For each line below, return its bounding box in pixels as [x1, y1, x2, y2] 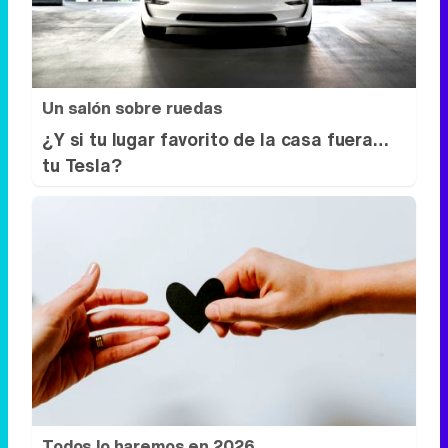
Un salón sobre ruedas [42, 95, 223, 120]
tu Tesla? [42, 151, 122, 178]
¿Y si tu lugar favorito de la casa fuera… [42, 125, 389, 152]
